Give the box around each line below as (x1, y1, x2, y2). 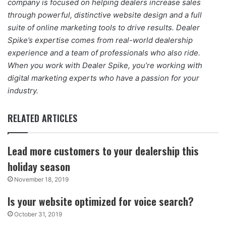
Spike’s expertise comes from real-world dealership (8, 35, 193, 45)
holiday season (8, 158, 71, 175)
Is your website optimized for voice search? (8, 193, 194, 209)
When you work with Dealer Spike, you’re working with (8, 61, 202, 71)
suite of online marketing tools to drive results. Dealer (8, 23, 200, 33)
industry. (8, 86, 38, 96)
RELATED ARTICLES (8, 111, 77, 125)
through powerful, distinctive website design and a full (8, 10, 202, 20)
